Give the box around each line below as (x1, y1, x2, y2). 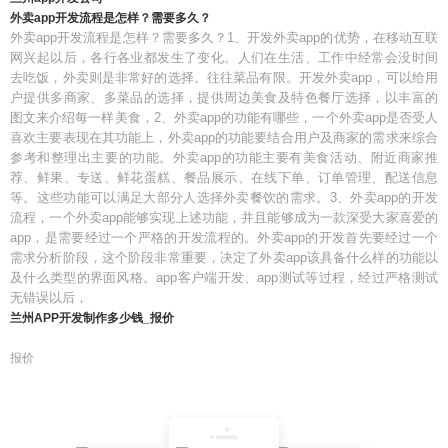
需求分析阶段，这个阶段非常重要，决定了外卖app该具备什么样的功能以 (10, 250, 438, 265)
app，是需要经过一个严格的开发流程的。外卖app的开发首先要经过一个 (10, 230, 438, 245)
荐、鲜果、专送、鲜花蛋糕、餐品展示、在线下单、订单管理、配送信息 (10, 170, 438, 185)
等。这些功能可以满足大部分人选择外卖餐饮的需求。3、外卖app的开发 (10, 190, 438, 205)
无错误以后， (10, 290, 88, 305)
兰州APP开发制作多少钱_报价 (10, 311, 174, 325)
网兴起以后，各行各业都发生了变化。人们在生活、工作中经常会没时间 (10, 50, 438, 65)
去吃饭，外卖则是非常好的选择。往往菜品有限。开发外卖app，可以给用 (10, 70, 438, 85)
